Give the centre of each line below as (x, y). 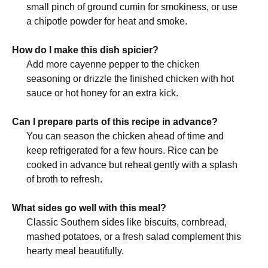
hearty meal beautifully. (75, 251)
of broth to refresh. (64, 179)
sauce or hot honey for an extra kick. (102, 93)
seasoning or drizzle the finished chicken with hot (130, 78)
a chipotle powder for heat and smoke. (107, 21)
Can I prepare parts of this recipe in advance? (115, 121)
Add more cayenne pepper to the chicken (113, 64)
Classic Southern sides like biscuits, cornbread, (127, 222)
